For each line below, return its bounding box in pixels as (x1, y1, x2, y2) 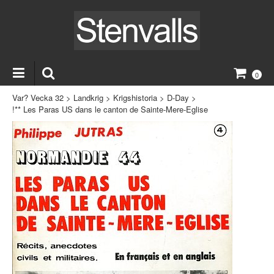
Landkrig (73, 91, 103, 103)
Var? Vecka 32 (12, 91, 64, 103)
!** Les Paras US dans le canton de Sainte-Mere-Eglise (12, 103, 208, 115)
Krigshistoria (113, 91, 157, 103)
